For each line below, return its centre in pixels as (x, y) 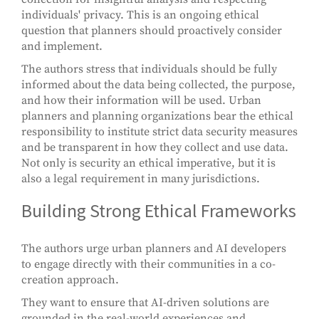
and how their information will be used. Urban (141, 101)
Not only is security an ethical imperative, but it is (148, 163)
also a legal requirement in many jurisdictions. (141, 179)
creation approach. (70, 280)
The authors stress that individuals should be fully (149, 69)
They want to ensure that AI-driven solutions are (145, 303)
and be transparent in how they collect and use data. (155, 148)
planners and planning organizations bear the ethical (157, 116)
